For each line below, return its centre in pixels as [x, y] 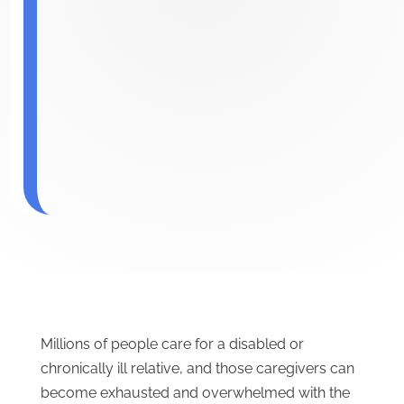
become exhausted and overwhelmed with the [195, 393]
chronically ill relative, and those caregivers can [197, 369]
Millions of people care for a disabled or [172, 344]
